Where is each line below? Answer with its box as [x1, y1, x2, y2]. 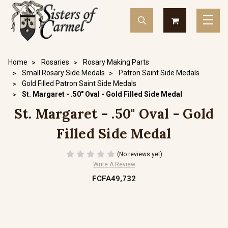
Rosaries [41, 58, 69, 66]
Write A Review [93, 161, 135, 168]
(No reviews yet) [117, 150, 162, 158]
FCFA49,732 [92, 174, 136, 183]
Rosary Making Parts [83, 58, 149, 66]
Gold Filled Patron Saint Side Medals [22, 79, 136, 88]
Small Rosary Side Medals [22, 69, 105, 77]
